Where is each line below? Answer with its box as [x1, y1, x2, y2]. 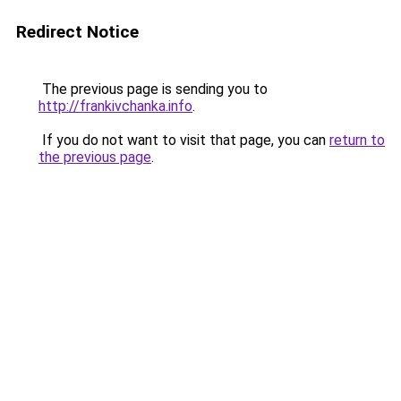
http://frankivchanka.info [38, 98, 192, 115]
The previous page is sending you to [38, 81, 268, 98]
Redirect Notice [16, 21, 139, 42]
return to [329, 132, 385, 149]
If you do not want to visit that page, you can [38, 132, 329, 149]
